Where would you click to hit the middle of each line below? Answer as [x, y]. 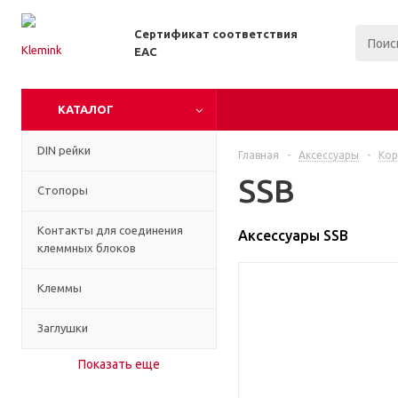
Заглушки [63, 328]
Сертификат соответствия [216, 34]
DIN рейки [64, 150]
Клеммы [60, 288]
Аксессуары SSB [293, 235]
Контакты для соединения [110, 230]
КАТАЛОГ [86, 109]
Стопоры [63, 190]
